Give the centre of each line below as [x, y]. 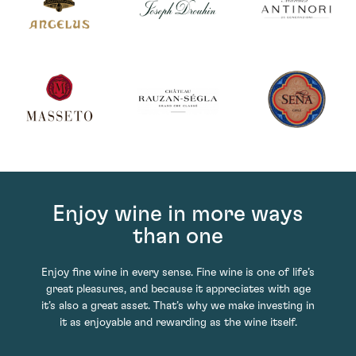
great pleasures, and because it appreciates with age [178, 289]
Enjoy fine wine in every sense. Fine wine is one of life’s [178, 272]
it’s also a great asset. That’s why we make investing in [178, 306]
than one [178, 236]
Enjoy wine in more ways [178, 214]
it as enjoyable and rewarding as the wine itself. [178, 322]
